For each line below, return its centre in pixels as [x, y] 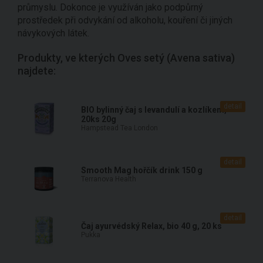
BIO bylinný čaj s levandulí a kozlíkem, [154, 109]
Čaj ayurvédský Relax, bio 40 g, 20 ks [151, 226]
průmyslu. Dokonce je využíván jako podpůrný [110, 7]
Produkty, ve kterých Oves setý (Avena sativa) [126, 58]
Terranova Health [109, 179]
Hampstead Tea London [119, 128]
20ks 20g [99, 119]
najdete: [37, 70]
